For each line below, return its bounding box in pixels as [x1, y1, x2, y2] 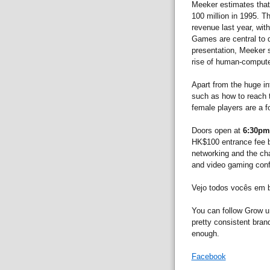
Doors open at [191, 125, 243, 135]
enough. [191, 228, 219, 238]
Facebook [191, 251, 226, 261]
